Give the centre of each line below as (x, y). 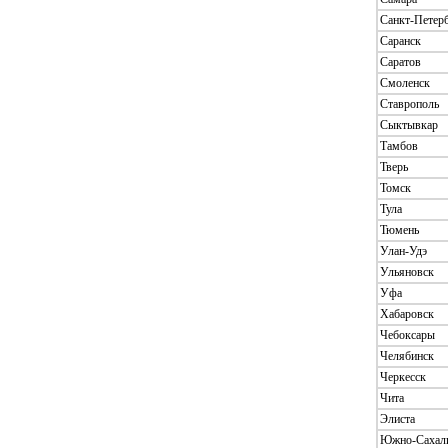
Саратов (400, 61)
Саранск (400, 40)
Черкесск (403, 376)
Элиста (397, 418)
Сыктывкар (409, 124)
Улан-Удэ (403, 250)
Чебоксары (407, 334)
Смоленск (405, 82)
